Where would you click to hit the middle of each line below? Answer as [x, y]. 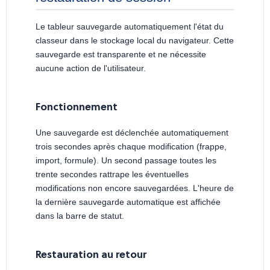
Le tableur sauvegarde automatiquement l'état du [130, 26]
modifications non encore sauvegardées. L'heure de [135, 188]
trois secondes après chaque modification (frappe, [131, 146]
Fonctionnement [77, 107]
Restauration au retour [91, 255]
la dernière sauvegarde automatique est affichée [128, 202]
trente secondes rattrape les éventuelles [112, 174]
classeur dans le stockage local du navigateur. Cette [135, 40]
